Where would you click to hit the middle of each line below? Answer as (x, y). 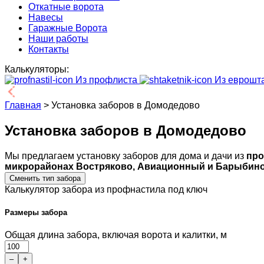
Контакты (49, 49)
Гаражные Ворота (68, 28)
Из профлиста (106, 80)
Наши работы (58, 39)
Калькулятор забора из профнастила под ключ (106, 189)
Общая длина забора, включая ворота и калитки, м (116, 235)
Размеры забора (36, 212)
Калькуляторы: (37, 69)
